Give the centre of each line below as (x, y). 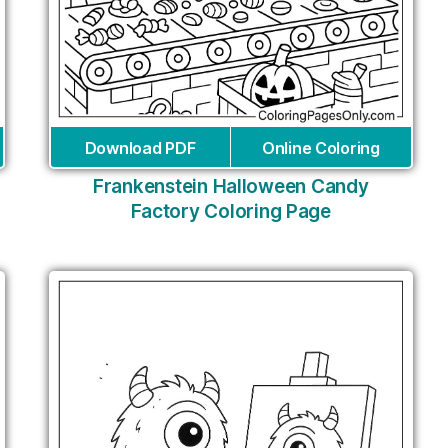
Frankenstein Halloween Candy (231, 186)
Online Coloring (320, 147)
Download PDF (140, 147)
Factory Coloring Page (230, 211)
